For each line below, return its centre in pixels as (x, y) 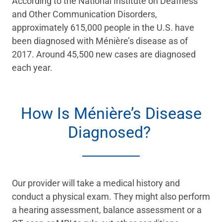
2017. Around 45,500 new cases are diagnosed (104, 55)
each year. (33, 68)
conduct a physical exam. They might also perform (111, 197)
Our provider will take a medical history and (96, 183)
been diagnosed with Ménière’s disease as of (100, 41)
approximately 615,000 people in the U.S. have (103, 28)
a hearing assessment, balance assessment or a (107, 210)
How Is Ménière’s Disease (111, 114)
